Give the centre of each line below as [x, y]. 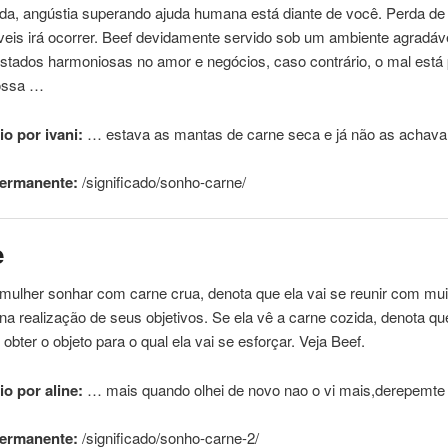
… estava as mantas [155, 133]
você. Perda [386, 13]
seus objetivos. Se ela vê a [198, 317]
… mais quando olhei [156, 389]
